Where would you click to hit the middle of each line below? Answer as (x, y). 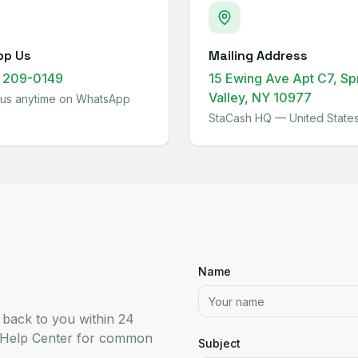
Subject (219, 343)
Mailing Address (258, 56)
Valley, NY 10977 (260, 97)
